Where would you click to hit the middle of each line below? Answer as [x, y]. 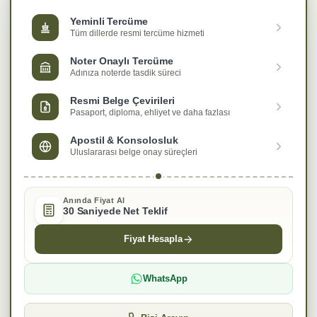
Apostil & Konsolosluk [124, 140]
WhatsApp [165, 279]
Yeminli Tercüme [109, 21]
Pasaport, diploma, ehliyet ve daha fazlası [150, 112]
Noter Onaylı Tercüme [122, 61]
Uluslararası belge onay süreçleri [134, 152]
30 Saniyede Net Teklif [116, 212]
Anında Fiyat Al [94, 201]
